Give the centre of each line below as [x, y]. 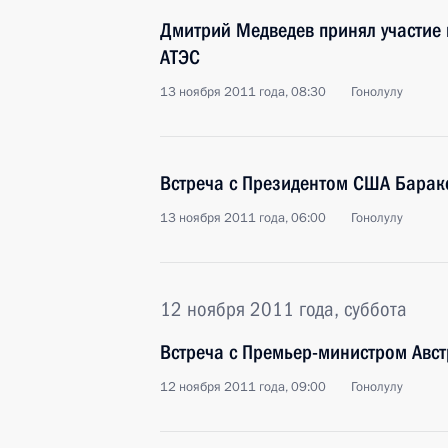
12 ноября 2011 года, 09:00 [243, 387]
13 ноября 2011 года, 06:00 [243, 218]
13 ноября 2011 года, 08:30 [243, 92]
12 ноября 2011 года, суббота [283, 309]
